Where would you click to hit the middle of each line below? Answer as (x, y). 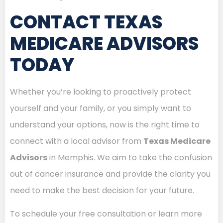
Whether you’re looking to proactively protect (101, 92)
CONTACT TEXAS (86, 22)
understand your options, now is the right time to (105, 124)
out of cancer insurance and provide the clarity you (110, 174)
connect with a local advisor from (77, 141)
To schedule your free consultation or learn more (106, 214)
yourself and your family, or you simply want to (101, 108)
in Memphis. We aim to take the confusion (130, 157)
